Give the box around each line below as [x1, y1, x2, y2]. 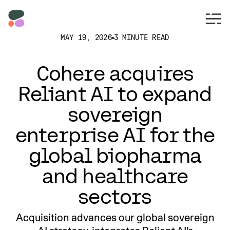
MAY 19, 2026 [61, 33, 112, 42]
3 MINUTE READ [113, 33, 169, 42]
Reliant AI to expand [18, 82, 212, 106]
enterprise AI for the [15, 123, 215, 147]
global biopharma [28, 144, 202, 167]
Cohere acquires [36, 62, 194, 85]
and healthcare [42, 164, 188, 188]
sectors [78, 185, 152, 208]
